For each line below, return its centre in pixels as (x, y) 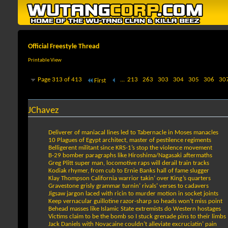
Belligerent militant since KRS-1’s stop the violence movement (130, 148)
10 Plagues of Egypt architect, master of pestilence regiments (130, 140)
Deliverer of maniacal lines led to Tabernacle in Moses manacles (133, 133)
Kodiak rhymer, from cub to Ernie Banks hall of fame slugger (129, 171)
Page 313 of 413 (60, 80)
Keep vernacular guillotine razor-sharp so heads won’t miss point (135, 202)
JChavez (44, 111)
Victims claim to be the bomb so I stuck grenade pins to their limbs (137, 217)
